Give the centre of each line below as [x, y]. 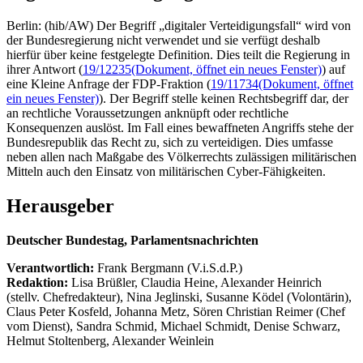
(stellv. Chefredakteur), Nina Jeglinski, [106, 297]
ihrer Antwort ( [45, 69]
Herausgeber [60, 205]
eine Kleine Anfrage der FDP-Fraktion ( [109, 83]
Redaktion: [39, 282]
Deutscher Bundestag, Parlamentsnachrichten [132, 240]
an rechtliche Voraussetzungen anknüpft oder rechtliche [147, 113]
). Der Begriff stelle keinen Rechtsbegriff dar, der [224, 98]
